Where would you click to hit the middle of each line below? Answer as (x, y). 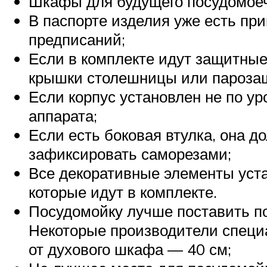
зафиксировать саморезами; (130, 154)
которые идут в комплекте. (123, 192)
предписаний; (77, 40)
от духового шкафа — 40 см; (130, 249)
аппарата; (63, 116)
